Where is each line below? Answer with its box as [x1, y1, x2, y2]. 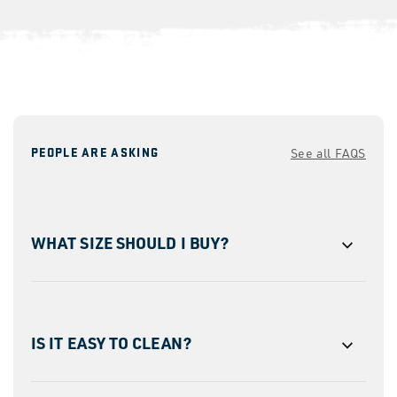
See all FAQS [290, 144, 366, 160]
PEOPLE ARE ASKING [31, 144, 160, 160]
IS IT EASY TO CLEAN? [31, 331, 191, 353]
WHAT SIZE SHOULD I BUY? [31, 231, 230, 253]
